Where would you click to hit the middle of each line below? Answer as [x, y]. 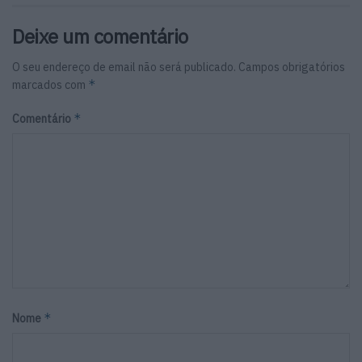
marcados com [50, 85]
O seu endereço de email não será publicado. [124, 67]
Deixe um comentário [100, 37]
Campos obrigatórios [292, 67]
